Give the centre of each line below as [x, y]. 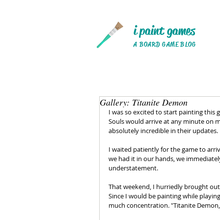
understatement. [133, 168]
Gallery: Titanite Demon [144, 102]
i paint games [164, 31]
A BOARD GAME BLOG [165, 44]
